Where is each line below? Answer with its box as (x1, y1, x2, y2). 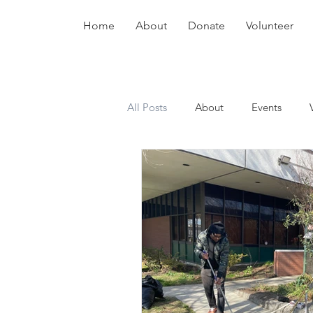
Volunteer (246, 19, 293, 32)
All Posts (127, 100, 167, 114)
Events (252, 100, 282, 114)
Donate (188, 19, 225, 32)
